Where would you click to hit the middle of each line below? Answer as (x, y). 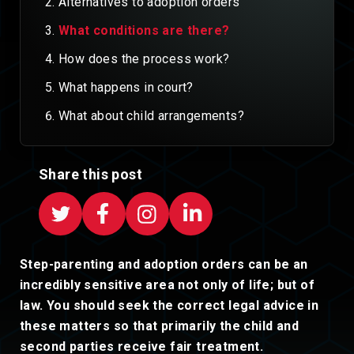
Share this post (90, 174)
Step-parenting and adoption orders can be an (164, 264)
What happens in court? (126, 87)
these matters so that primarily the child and (159, 326)
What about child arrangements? (151, 116)
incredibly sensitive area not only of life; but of (167, 285)
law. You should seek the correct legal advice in (169, 305)
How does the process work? (144, 59)
